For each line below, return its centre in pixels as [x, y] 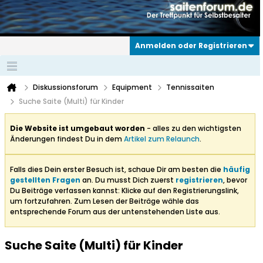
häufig [237, 170]
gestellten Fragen [45, 180]
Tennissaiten [190, 87]
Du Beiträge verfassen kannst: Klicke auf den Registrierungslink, [124, 191]
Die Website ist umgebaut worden [77, 129]
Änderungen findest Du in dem [67, 139]
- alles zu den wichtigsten [193, 129]
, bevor [235, 180]
